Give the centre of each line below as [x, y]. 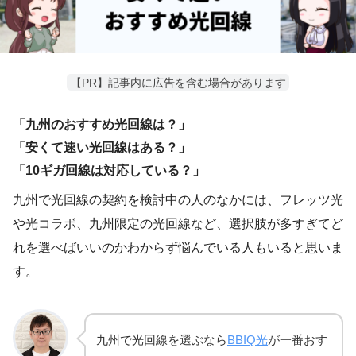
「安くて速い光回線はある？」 [102, 147]
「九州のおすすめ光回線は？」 [102, 124]
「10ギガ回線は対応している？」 [109, 170]
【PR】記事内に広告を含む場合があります [178, 82]
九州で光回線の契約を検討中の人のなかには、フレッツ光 [178, 199]
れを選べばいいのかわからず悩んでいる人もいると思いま [178, 247]
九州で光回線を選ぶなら [162, 339]
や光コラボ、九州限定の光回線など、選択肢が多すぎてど [178, 223]
